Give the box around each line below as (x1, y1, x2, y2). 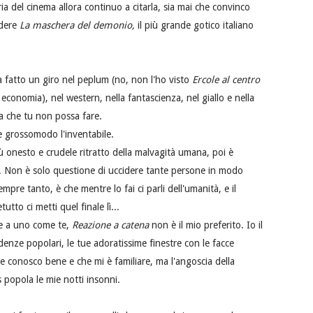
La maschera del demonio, (20, 20, 138, 31)
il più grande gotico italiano (138, 20, 254, 31)
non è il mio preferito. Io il (152, 219, 263, 231)
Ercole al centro (192, 74, 260, 86)
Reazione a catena (72, 219, 152, 231)
